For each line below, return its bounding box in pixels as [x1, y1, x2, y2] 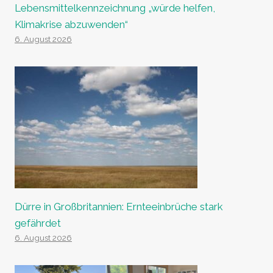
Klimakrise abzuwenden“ [15, 18, 128, 30]
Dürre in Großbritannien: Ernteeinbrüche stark [15, 200, 223, 213]
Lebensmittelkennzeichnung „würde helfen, [15, 1, 215, 14]
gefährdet [15, 216, 61, 229]
